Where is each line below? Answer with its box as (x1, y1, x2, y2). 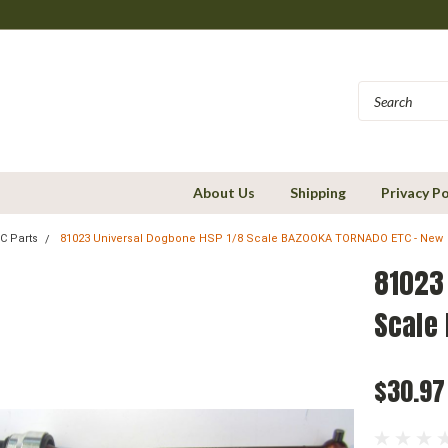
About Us (193, 184, 255, 201)
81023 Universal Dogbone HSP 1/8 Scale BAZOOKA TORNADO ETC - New (60, 232, 443, 245)
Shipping (290, 184, 346, 201)
